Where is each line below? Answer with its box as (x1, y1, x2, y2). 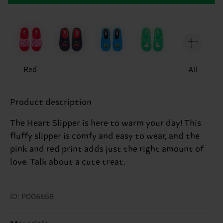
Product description (10, 97, 92, 108)
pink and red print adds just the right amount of (10, 144, 204, 154)
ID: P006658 (10, 192, 54, 201)
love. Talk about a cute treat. (10, 157, 125, 167)
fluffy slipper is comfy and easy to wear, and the (10, 131, 200, 141)
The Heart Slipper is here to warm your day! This (10, 118, 201, 128)
